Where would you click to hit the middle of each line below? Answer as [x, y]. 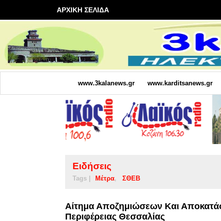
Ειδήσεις [92, 166]
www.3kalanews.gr [106, 83]
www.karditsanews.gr [180, 83]
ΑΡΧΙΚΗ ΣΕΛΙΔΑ [83, 10]
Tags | [82, 178]
